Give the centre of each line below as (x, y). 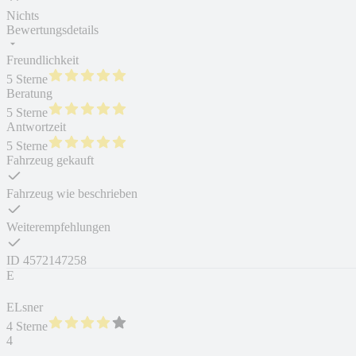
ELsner (25, 308)
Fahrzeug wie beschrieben (72, 194)
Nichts (23, 16)
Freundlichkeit (43, 60)
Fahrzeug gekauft (50, 161)
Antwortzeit (36, 127)
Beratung (29, 94)
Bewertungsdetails (52, 30)
